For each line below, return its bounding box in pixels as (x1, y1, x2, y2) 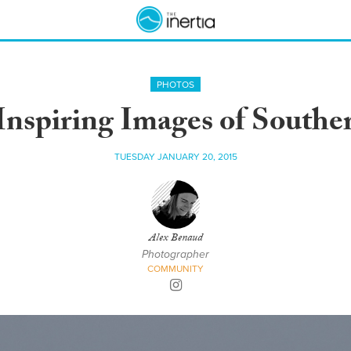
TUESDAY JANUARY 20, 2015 (114, 151, 237, 162)
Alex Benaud (148, 230, 203, 248)
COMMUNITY (147, 263, 204, 274)
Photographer (142, 248, 209, 261)
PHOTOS (157, 79, 194, 90)
